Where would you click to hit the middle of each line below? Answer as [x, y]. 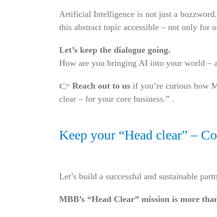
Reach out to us [101, 86]
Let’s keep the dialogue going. [115, 50]
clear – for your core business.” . [116, 99]
